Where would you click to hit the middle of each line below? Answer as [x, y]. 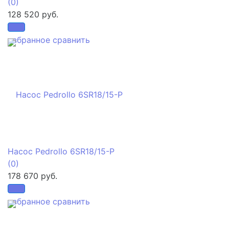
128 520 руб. [33, 14]
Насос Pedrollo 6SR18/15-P [61, 151]
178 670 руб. [32, 176]
